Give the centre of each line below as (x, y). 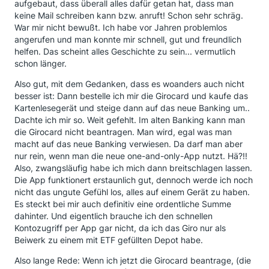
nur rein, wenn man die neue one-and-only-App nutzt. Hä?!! (131, 156)
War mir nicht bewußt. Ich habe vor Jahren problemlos (121, 27)
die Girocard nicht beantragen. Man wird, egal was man (123, 132)
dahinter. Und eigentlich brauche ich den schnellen (113, 216)
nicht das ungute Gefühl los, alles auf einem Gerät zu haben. (132, 192)
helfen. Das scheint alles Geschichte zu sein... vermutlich (125, 51)
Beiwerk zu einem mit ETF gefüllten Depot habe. (109, 240)
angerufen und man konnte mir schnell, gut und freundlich (128, 39)
